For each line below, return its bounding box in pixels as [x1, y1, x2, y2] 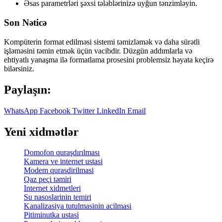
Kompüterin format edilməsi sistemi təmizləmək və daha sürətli [4, 37, 200, 46]
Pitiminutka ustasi [24, 211, 79, 220]
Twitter [70, 106, 95, 115]
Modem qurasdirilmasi [24, 166, 94, 175]
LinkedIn [95, 106, 125, 115]
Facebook [38, 106, 70, 115]
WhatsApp [4, 106, 38, 115]
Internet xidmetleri [24, 184, 81, 193]
